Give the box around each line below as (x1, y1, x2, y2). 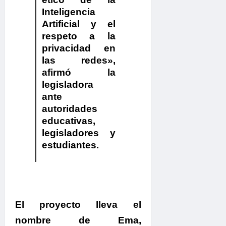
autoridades (41, 103, 97, 114)
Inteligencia (41, 6, 95, 17)
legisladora (41, 79, 93, 90)
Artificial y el (41, 18, 116, 29)
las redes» (41, 54, 114, 66)
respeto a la (41, 30, 116, 41)
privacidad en (41, 42, 116, 53)
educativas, (41, 115, 95, 126)
